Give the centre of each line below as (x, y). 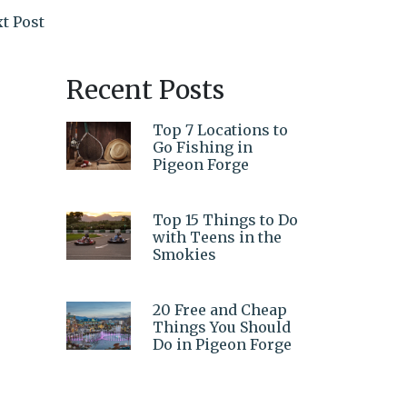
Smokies (184, 254)
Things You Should (222, 327)
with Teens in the (217, 237)
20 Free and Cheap (220, 309)
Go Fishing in (203, 147)
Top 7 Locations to (220, 129)
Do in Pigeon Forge (222, 344)
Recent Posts (145, 89)
